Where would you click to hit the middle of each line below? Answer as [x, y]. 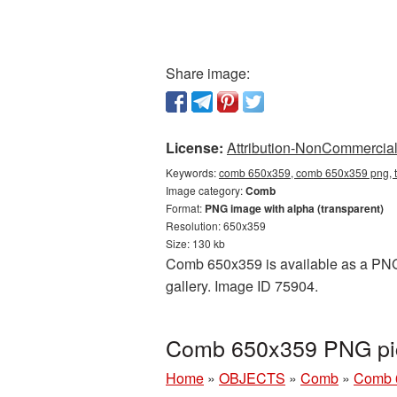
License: [195, 148]
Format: [185, 208]
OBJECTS [252, 378]
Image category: [206, 190]
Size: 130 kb [195, 243]
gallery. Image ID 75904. [242, 286]
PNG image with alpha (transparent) [294, 208]
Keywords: [192, 172]
